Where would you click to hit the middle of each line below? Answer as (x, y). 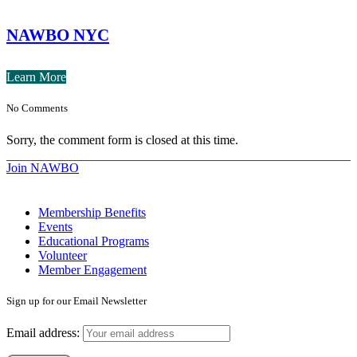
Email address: (45, 332)
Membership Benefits (92, 212)
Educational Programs (94, 241)
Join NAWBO (43, 167)
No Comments (37, 108)
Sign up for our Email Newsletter (76, 300)
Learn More (36, 77)
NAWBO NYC (58, 35)
